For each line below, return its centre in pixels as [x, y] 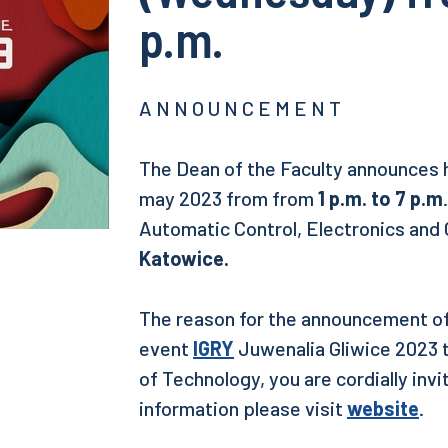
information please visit [243, 408]
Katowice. [184, 258]
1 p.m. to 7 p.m [380, 198]
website [383, 408]
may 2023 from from [228, 198]
